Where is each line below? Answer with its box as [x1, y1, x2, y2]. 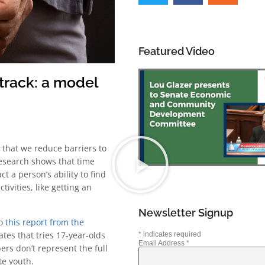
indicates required [141, 230, 201, 239]
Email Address [138, 239, 186, 248]
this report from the [5, 216, 84, 228]
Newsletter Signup [138, 206, 233, 219]
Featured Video [138, 45, 215, 58]
